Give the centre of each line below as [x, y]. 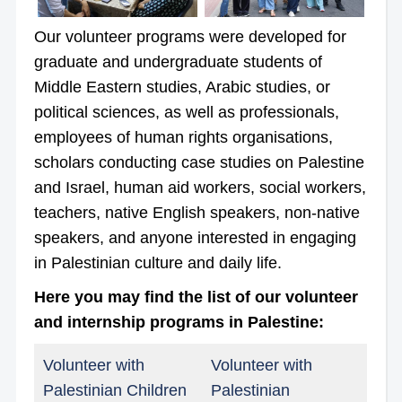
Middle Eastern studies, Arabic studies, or [182, 87]
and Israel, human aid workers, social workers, [200, 188]
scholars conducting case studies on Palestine [199, 163]
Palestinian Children [114, 391]
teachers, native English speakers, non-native [197, 213]
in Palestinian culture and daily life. [157, 263]
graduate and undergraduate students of [178, 62]
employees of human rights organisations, [183, 138]
